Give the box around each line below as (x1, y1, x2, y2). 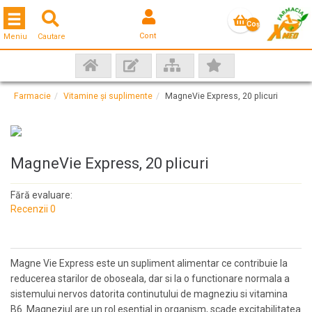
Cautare (38, 32, 65, 41)
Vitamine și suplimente (63, 91, 153, 101)
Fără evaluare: (10, 189, 72, 201)
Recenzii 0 (10, 203, 56, 214)
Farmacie (14, 91, 51, 101)
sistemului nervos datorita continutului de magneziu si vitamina (10, 288, 288, 299)
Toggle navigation (6, 11, 84, 22)
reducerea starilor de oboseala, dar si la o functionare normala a (10, 273, 290, 284)
